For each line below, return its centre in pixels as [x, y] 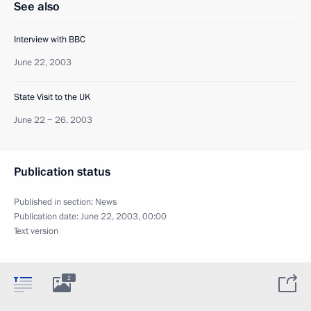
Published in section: [54, 202]
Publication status [62, 171]
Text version [36, 231]
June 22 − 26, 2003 [53, 120]
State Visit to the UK [52, 97]
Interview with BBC [50, 39]
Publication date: [47, 216]
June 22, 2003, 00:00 [124, 216]
